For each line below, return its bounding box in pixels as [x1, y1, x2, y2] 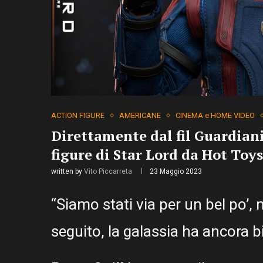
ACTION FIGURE [51, 111, 104, 120]
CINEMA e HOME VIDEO [176, 111, 255, 120]
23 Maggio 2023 [150, 167, 202, 176]
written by [51, 167, 84, 176]
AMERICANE [119, 111, 161, 120]
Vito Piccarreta [84, 167, 132, 176]
